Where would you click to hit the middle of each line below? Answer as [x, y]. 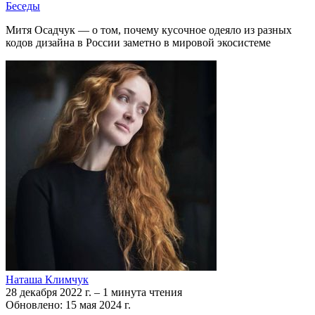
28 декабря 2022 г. [50, 292]
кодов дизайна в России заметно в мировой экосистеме [138, 42]
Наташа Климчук [47, 279]
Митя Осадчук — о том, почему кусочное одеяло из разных [149, 30]
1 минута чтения [142, 292]
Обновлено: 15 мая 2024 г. [68, 304]
